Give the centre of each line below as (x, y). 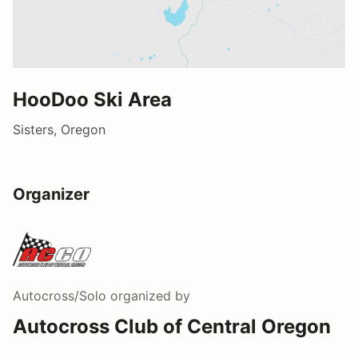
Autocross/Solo (60, 295)
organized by (148, 295)
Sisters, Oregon (59, 129)
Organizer (51, 194)
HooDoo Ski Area (92, 99)
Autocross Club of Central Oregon (172, 326)
